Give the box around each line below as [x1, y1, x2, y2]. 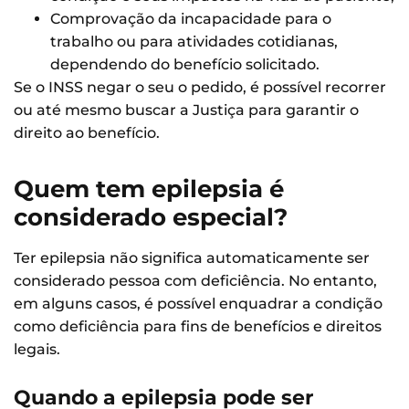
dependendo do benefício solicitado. [50, 55, 320, 73]
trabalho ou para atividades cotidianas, [50, 32, 338, 50]
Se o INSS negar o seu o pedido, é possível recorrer [14, 78, 386, 96]
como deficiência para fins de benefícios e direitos [14, 317, 382, 335]
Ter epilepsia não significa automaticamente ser [14, 248, 370, 267]
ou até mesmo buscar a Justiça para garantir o [14, 100, 359, 119]
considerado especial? [14, 202, 288, 232]
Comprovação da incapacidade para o [50, 9, 331, 27]
